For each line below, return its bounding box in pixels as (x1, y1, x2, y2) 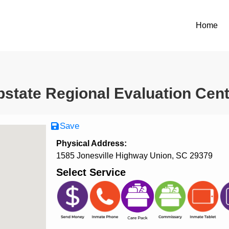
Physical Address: (56, 139, 127, 148)
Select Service (56, 167, 126, 178)
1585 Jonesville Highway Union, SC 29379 (56, 151, 213, 161)
